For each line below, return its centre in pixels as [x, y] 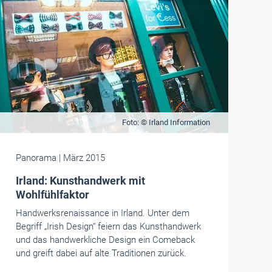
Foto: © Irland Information [166, 122]
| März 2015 [82, 158]
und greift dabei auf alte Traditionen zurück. [101, 253]
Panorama [37, 158]
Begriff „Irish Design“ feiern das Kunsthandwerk [108, 226]
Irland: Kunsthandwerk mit [80, 181]
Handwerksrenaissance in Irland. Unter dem [102, 213]
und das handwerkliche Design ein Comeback [105, 240]
